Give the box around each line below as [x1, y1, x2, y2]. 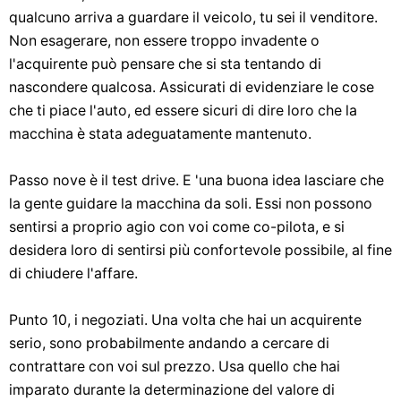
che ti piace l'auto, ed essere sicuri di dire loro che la [9, 102, 357, 119]
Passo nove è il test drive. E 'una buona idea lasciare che [9, 172, 384, 189]
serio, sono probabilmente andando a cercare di [9, 335, 329, 352]
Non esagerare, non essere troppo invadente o [9, 32, 320, 49]
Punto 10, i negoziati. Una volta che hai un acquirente [9, 311, 362, 328]
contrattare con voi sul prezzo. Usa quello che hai [9, 358, 340, 375]
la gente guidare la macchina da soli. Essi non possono [9, 195, 372, 212]
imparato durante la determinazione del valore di [9, 381, 335, 398]
